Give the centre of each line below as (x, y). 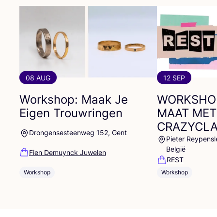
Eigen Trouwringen (71, 113)
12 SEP (174, 77)
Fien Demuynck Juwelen (68, 152)
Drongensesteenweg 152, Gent (78, 132)
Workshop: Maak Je (74, 99)
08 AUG (38, 77)
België (176, 149)
